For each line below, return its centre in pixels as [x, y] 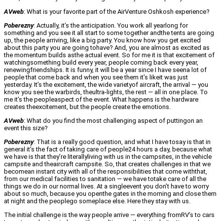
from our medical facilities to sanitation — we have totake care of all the [105, 179]
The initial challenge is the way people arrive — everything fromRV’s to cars [109, 215]
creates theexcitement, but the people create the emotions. [87, 107]
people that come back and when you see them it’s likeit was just [96, 77]
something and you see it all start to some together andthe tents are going [109, 33]
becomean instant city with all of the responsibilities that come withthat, [106, 172]
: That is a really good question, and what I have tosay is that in [122, 142]
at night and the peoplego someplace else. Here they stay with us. [97, 201]
